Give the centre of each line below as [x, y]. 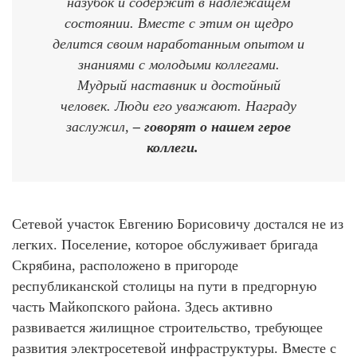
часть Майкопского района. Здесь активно [142, 306]
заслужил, [100, 126]
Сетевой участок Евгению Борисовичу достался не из [178, 224]
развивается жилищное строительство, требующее [167, 327]
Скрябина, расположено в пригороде [125, 265]
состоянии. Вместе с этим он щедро [178, 23]
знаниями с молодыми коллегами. [178, 64]
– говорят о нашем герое [212, 126]
